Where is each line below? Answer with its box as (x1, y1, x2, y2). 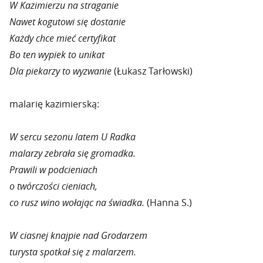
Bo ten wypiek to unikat (9, 48, 104, 61)
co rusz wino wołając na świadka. (9, 196, 147, 209)
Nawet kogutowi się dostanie (9, 15, 126, 28)
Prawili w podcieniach (9, 163, 97, 176)
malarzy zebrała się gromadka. (9, 147, 136, 160)
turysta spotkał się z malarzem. (9, 245, 136, 258)
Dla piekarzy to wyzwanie (9, 65, 114, 77)
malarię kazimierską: (9, 97, 99, 110)
